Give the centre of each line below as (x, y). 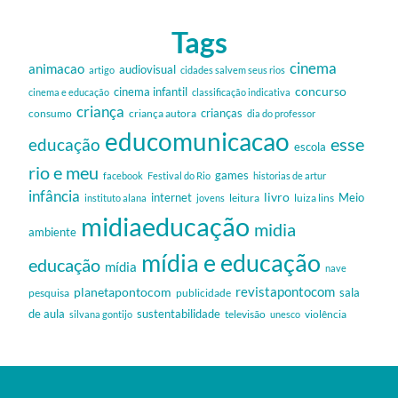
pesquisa (49, 293)
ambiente (52, 232)
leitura (244, 198)
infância (54, 197)
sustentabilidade (179, 314)
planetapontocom (123, 292)
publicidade (203, 293)
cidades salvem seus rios (233, 70)
